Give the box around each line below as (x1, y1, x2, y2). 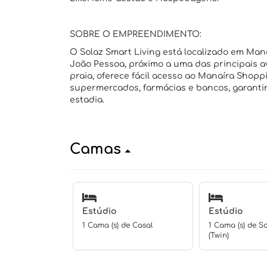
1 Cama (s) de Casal (82, 221, 153, 229)
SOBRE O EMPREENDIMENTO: (70, 30, 201, 39)
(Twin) (208, 231, 229, 240)
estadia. (70, 95, 104, 104)
